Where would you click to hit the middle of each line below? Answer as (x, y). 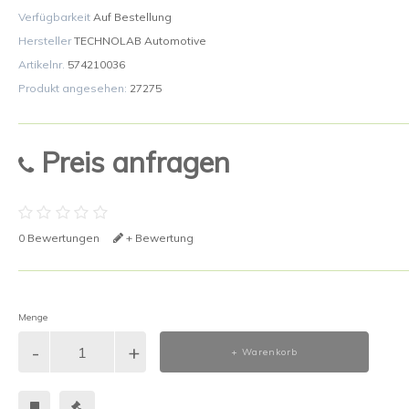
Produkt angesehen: (74, 88)
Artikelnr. (43, 64)
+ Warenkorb (264, 351)
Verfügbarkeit (56, 17)
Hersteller (46, 41)
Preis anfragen (132, 162)
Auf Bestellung (132, 17)
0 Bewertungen (59, 238)
